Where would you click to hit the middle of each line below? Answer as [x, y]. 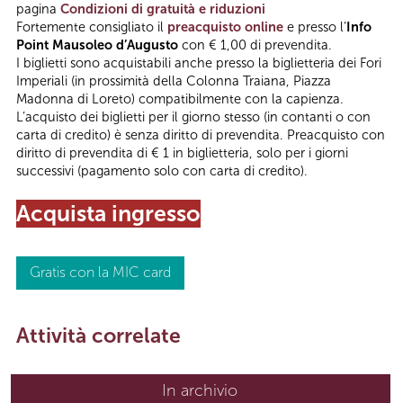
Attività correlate [99, 336]
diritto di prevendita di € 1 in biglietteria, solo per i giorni [182, 152]
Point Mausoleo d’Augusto [97, 45]
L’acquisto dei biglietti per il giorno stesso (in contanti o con [193, 116]
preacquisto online [225, 27]
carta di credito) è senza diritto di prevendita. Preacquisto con [201, 134]
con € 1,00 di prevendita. [255, 45]
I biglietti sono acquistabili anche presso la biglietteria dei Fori [199, 63]
